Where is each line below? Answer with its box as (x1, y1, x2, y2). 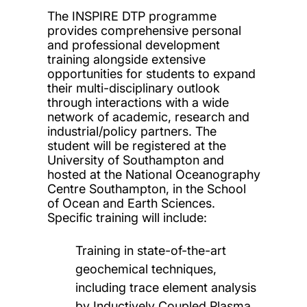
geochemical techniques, (75, 261, 217, 276)
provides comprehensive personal (47, 23, 241, 38)
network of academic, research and (47, 109, 249, 124)
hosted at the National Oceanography (47, 167, 260, 182)
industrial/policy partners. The (47, 123, 217, 138)
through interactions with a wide (47, 95, 229, 110)
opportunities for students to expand (47, 66, 256, 81)
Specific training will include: (47, 210, 207, 225)
